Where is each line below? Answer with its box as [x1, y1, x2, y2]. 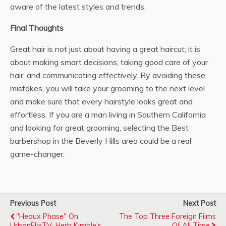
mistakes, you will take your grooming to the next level [10, 83, 205, 93]
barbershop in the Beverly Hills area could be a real [10, 136, 191, 146]
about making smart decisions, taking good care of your [10, 57, 208, 67]
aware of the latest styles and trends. [10, 2, 146, 12]
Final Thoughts [10, 23, 64, 33]
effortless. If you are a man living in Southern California [10, 109, 206, 120]
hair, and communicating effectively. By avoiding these [10, 70, 205, 80]
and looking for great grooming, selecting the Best [10, 123, 189, 133]
